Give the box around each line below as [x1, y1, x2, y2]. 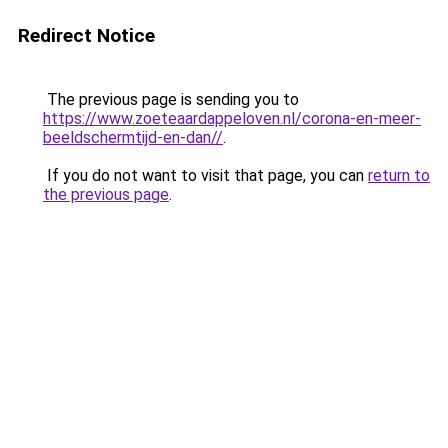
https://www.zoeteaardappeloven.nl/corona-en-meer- [43, 109, 421, 128]
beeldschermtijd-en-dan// [43, 128, 223, 147]
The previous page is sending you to [43, 90, 299, 109]
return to [368, 166, 430, 185]
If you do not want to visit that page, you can [43, 166, 368, 185]
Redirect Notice [18, 24, 155, 47]
